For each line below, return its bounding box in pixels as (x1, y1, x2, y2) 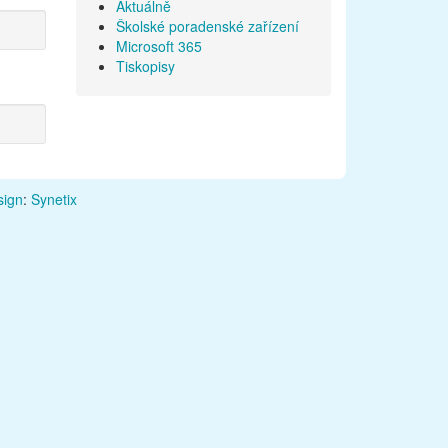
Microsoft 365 (116, 36, 202, 57)
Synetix (30, 189, 77, 210)
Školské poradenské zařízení (116, 16, 299, 37)
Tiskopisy (116, 56, 175, 77)
